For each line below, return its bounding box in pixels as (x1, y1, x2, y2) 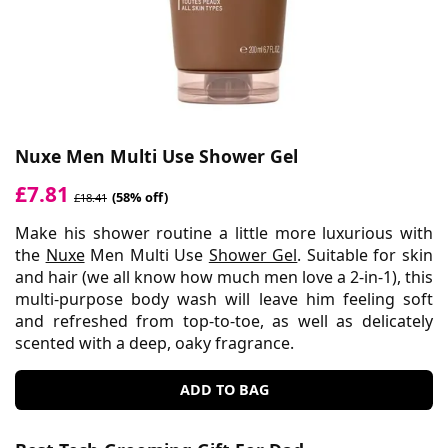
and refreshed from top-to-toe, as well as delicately (15, 309, 433, 332)
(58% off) (112, 187, 168, 206)
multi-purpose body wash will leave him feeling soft (15, 287, 433, 310)
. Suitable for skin (297, 243, 434, 266)
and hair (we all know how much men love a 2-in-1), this (15, 265, 433, 288)
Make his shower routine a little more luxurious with (15, 221, 433, 244)
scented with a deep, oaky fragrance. (15, 331, 294, 354)
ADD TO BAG (179, 379, 269, 399)
